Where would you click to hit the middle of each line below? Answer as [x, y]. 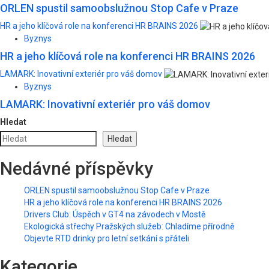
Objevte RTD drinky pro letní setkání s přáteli [107, 239]
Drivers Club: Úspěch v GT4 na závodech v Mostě [115, 215]
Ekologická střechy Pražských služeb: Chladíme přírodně [129, 227]
